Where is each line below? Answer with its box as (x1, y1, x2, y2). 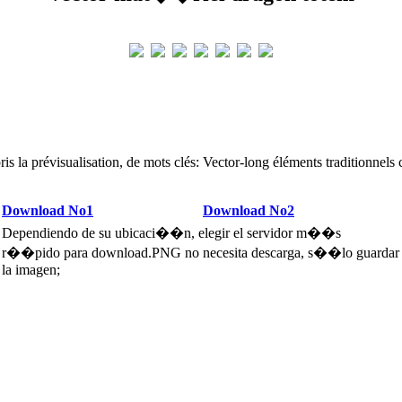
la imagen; (2, 261, 60, 277)
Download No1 (2, 202, 93, 218)
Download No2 (203, 202, 294, 218)
